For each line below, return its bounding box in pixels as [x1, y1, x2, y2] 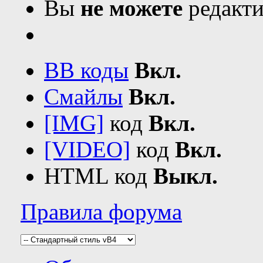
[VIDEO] [44, 136, 130, 162]
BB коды [44, 57, 129, 83]
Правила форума [21, 198, 182, 224]
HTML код [44, 163, 153, 188]
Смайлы [44, 83, 123, 109]
